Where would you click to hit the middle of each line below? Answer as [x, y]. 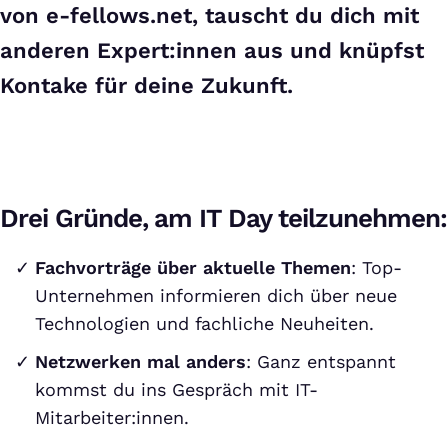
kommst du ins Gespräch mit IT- [176, 389]
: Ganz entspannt [321, 361]
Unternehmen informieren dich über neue [216, 295]
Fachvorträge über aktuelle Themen [193, 267]
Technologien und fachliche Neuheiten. [204, 323]
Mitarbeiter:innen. [112, 417]
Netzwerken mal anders [140, 361]
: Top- [376, 267]
